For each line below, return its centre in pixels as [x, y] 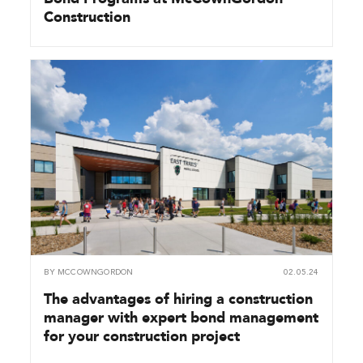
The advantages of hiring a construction [179, 298]
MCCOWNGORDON [95, 272]
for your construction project [142, 335]
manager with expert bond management [181, 317]
